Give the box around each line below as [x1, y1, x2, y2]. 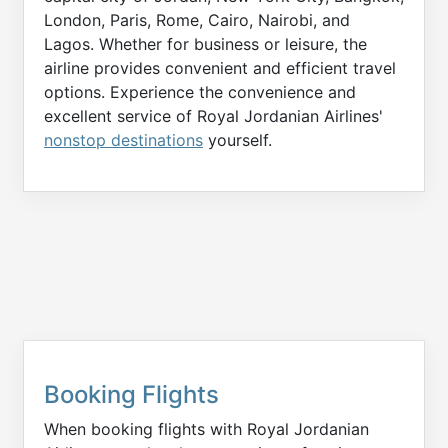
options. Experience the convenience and [44, 81, 356, 102]
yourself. [203, 129, 272, 150]
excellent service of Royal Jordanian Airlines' [44, 105, 383, 126]
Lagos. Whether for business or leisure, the [44, 33, 367, 54]
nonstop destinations [44, 129, 203, 150]
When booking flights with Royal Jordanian [44, 418, 369, 439]
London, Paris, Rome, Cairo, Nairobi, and [44, 9, 350, 30]
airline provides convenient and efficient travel [44, 57, 396, 78]
